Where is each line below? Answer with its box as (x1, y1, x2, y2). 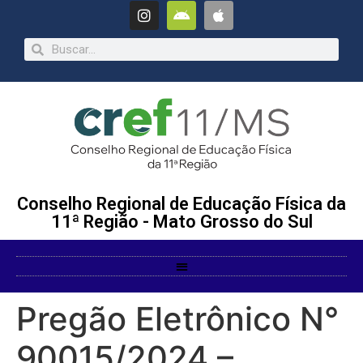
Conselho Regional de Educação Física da (17, 194, 346, 215)
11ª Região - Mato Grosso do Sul (50, 211, 313, 233)
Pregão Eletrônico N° (16, 298, 339, 339)
